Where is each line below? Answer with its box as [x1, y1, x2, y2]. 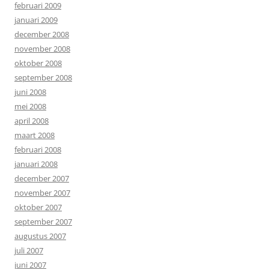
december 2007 [14, 173, 69, 184]
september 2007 [14, 216, 72, 227]
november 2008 [14, 43, 70, 54]
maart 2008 [14, 130, 55, 141]
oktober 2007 [14, 202, 62, 213]
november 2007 [14, 187, 70, 198]
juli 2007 [14, 245, 43, 256]
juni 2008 [14, 86, 46, 97]
